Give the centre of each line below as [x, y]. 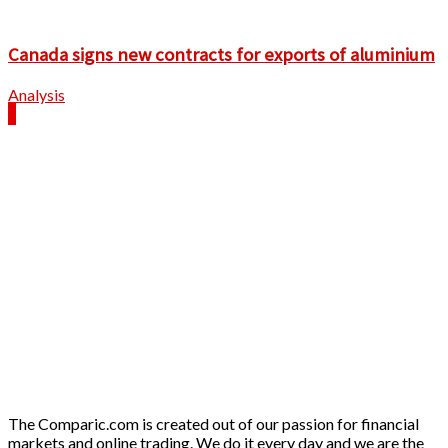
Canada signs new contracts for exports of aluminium [221, 55]
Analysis [36, 94]
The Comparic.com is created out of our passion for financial [213, 423]
